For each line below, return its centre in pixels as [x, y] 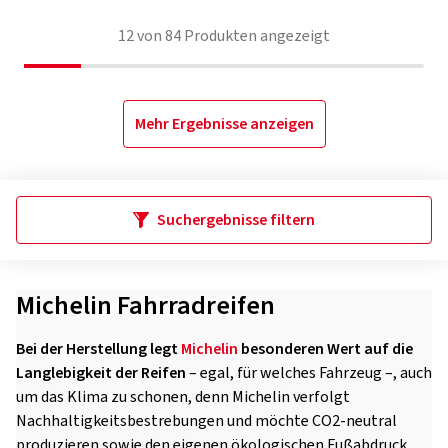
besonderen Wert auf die [325, 349]
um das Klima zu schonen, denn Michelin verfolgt [183, 397]
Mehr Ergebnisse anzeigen [224, 124]
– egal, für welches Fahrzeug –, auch [309, 373]
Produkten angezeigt [255, 36]
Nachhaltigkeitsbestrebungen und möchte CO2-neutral [206, 421]
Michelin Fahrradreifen [145, 305]
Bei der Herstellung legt [98, 349]
